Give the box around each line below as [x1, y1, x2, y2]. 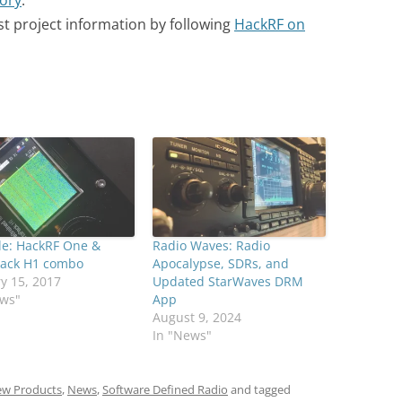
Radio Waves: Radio [152, 236, 270, 254]
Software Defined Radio [102, 380, 228, 398]
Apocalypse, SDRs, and [152, 254, 289, 272]
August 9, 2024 [152, 308, 241, 326]
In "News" [152, 326, 212, 344]
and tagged [228, 380, 291, 398]
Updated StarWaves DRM [152, 272, 303, 290]
